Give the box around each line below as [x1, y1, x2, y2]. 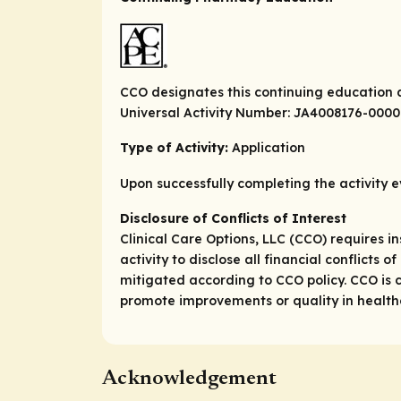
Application [232, 140, 305, 157]
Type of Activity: [120, 140, 232, 157]
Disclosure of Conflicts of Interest [120, 210, 350, 227]
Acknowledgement [102, 368, 277, 389]
